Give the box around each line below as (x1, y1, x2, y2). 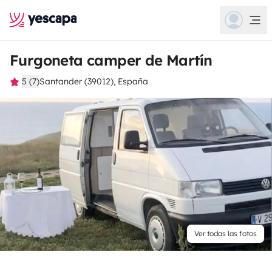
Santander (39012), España (39, 76, 148, 87)
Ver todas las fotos (194, 229, 257, 238)
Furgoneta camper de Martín (10, 51, 212, 69)
